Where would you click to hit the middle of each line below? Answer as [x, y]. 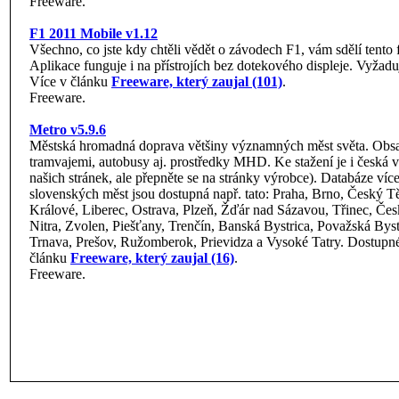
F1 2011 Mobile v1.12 [94, 33]
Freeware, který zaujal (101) [197, 81]
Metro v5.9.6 [68, 130]
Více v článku [70, 81]
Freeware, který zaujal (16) [152, 258]
